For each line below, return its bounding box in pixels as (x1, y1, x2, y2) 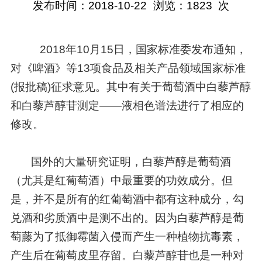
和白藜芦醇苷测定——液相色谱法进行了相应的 (10, 99, 244, 112)
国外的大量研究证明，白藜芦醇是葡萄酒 (30, 155, 231, 168)
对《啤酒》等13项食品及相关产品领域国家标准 (10, 61, 246, 74)
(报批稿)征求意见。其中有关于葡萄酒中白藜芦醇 (10, 80, 251, 93)
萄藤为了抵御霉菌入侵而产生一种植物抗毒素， (10, 230, 244, 243)
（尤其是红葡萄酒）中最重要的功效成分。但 (10, 174, 233, 187)
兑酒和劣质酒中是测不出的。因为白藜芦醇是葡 (10, 211, 244, 224)
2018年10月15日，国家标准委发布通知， (39, 43, 247, 56)
